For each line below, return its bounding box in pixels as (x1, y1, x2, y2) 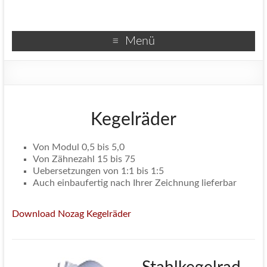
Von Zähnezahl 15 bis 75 (32, 154, 135, 164)
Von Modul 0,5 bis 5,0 (32, 142, 125, 153)
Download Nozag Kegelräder (11, 209, 131, 219)
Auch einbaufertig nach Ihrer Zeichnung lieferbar (32, 178, 237, 188)
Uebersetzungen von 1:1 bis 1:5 (32, 166, 164, 176)
